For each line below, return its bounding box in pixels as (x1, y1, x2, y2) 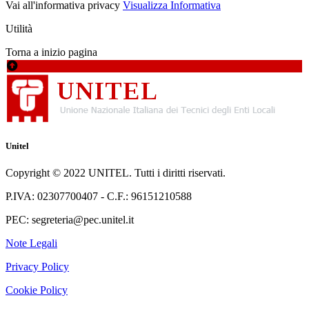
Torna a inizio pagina (6, 46, 97, 58)
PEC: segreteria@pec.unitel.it (6, 214, 134, 226)
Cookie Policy (6, 284, 68, 297)
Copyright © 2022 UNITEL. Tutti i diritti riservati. (6, 167, 226, 179)
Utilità (6, 22, 32, 34)
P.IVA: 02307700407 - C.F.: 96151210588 (6, 190, 192, 203)
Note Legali (6, 237, 57, 250)
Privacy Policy (6, 261, 69, 273)
